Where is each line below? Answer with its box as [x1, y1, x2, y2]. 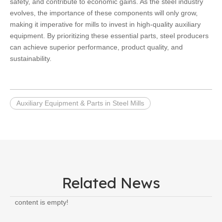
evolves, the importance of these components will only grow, [10, 9, 198, 17]
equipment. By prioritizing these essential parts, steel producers [10, 32, 209, 40]
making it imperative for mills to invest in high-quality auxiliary [10, 20, 201, 28]
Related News [62, 173, 160, 192]
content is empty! [15, 198, 68, 206]
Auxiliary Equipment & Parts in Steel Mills [16, 99, 144, 107]
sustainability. [10, 55, 52, 62]
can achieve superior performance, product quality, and [10, 43, 183, 51]
